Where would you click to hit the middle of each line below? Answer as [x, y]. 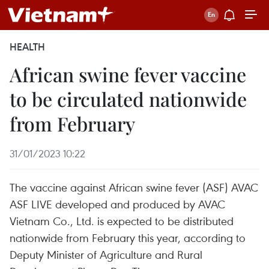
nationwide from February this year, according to [128, 237]
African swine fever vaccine [128, 74]
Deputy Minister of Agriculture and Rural [106, 254]
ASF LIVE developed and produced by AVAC [117, 204]
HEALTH [27, 47]
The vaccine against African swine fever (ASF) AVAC [134, 187]
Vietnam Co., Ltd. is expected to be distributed [122, 221]
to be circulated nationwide [128, 99]
